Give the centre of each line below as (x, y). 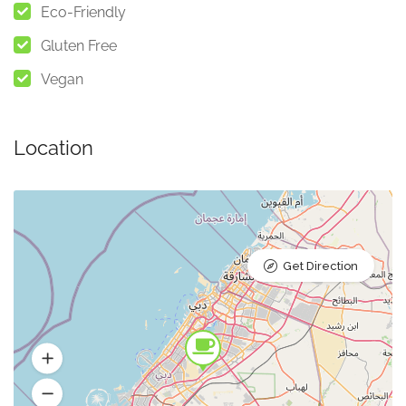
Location (53, 148)
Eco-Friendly (83, 12)
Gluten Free (79, 46)
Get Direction (320, 266)
